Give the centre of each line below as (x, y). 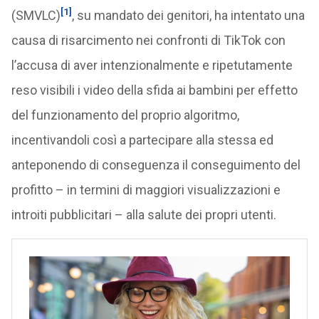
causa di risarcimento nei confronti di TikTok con (148, 40)
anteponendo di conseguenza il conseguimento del (156, 165)
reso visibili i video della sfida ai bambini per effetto (154, 90)
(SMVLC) (36, 15)
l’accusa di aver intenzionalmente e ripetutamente (152, 65)
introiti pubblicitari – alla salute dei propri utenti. (143, 215)
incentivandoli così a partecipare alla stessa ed (142, 140)
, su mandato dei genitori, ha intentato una (188, 15)
